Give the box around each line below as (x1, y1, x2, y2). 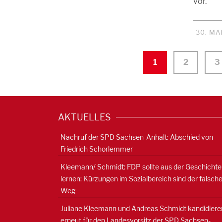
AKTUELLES (58, 112, 111, 122)
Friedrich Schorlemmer (60, 145, 133, 153)
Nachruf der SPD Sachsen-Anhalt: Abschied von (60, 133, 213, 141)
